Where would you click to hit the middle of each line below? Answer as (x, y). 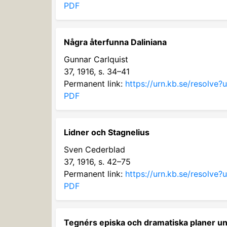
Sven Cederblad (94, 149)
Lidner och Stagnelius (107, 132)
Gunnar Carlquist (96, 59)
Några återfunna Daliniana (115, 42)
